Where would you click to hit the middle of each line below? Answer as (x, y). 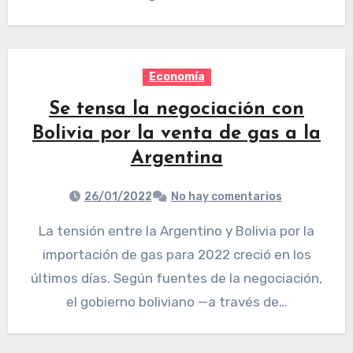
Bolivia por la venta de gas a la (176, 134)
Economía (176, 77)
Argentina (176, 159)
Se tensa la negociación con (176, 110)
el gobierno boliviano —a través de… (176, 302)
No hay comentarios (226, 197)
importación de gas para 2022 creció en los (176, 255)
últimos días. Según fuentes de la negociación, (176, 279)
